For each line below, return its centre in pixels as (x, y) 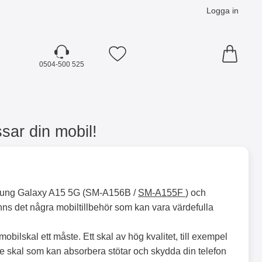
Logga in (223, 10)
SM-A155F (162, 193)
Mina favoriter (136, 58)
